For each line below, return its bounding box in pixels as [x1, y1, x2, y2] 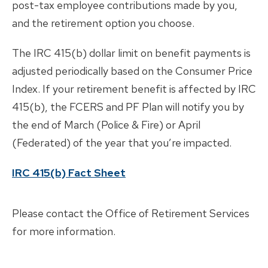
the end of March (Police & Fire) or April [12, 117, 200, 132]
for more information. [12, 224, 118, 238]
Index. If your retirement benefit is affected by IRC [12, 81, 256, 96]
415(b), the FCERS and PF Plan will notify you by [12, 99, 244, 114]
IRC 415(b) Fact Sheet [12, 165, 126, 179]
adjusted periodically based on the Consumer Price [12, 63, 252, 78]
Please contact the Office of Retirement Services [12, 206, 249, 220]
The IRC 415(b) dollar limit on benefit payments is [12, 45, 251, 60]
